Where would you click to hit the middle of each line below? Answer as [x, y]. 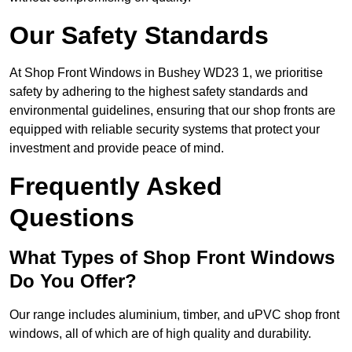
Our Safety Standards [139, 36]
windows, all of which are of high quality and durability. [160, 334]
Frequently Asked [116, 187]
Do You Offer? [73, 281]
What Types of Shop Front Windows [172, 258]
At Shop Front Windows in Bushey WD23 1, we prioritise [166, 73]
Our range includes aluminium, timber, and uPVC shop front [174, 315]
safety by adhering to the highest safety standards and [159, 92]
